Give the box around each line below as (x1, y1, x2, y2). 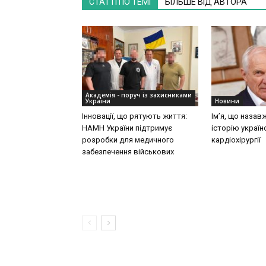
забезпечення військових (82, 147, 174, 156)
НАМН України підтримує (82, 123, 172, 132)
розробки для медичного (82, 135, 174, 144)
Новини (215, 96, 239, 105)
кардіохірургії (211, 135, 261, 144)
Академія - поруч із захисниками (85, 90, 192, 99)
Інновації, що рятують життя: (82, 111, 187, 121)
